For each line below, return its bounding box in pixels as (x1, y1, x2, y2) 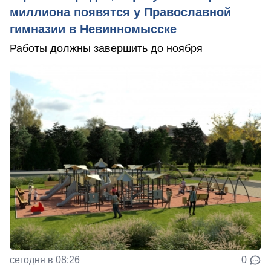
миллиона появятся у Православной (10, 5, 231, 19)
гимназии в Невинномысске (10, 22, 177, 36)
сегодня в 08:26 (10, 254, 80, 265)
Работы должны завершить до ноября (10, 42, 203, 54)
